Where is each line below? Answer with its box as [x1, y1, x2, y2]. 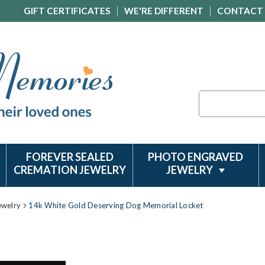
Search [199, 92, 224, 102]
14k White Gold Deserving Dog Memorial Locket [28, 201, 203, 210]
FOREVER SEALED [25, 150, 114, 163]
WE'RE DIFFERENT [124, 5, 203, 16]
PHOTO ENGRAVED [148, 150, 244, 163]
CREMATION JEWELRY [13, 163, 126, 176]
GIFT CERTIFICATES [24, 5, 111, 16]
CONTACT [217, 5, 263, 16]
